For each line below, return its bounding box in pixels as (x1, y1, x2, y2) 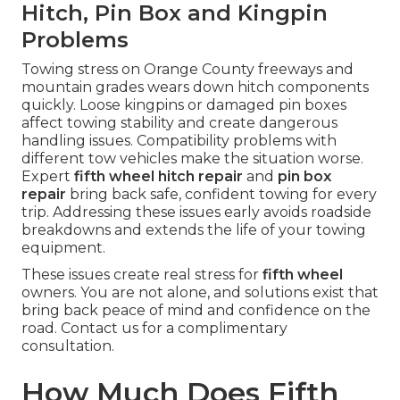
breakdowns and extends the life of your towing (21, 221, 366, 238)
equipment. (21, 238, 105, 256)
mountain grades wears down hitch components (21, 78, 369, 96)
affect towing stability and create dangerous (21, 113, 337, 131)
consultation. (21, 337, 114, 354)
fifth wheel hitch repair (74, 167, 243, 185)
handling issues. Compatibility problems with (21, 131, 337, 149)
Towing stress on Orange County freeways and (21, 60, 354, 78)
